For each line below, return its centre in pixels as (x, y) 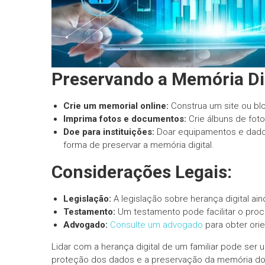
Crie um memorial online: (116, 106)
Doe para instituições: (109, 132)
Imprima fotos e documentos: (125, 119)
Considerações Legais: (142, 172)
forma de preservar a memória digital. (139, 145)
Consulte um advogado (156, 225)
